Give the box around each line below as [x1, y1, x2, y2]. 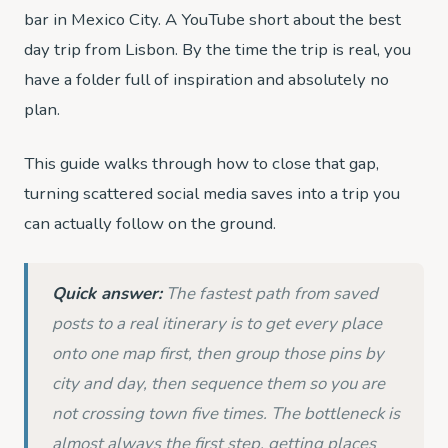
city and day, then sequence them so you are [52, 372, 385, 395]
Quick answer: [52, 282, 162, 305]
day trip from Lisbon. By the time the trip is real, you [24, 38, 411, 61]
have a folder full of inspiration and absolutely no [24, 68, 389, 91]
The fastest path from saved [162, 282, 378, 305]
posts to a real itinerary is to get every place [52, 312, 382, 335]
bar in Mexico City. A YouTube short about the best [24, 8, 401, 31]
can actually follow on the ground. [24, 212, 276, 235]
